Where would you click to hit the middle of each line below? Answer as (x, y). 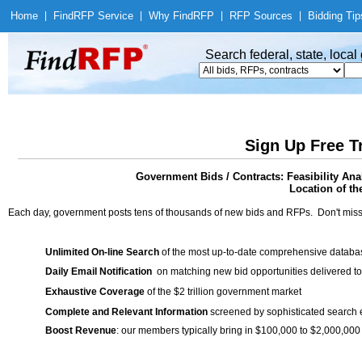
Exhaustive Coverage (95, 292)
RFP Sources (261, 16)
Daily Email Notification (99, 271)
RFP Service (103, 16)
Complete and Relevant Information (126, 312)
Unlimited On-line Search (102, 252)
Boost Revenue (81, 330)
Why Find (171, 16)
